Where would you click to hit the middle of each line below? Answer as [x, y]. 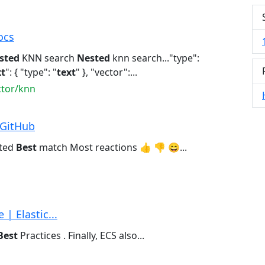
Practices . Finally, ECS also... [81, 236]
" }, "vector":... [106, 72]
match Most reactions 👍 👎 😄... [112, 148]
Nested [93, 58]
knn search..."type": [155, 58]
